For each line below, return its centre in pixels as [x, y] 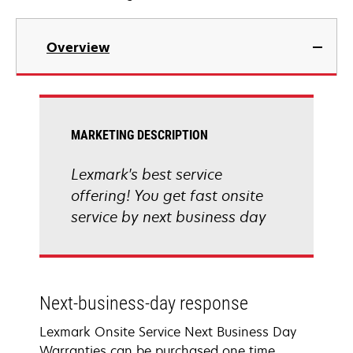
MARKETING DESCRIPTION [139, 135]
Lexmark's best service [147, 174]
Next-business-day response [144, 303]
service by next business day [169, 217]
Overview [78, 47]
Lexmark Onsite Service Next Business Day [168, 332]
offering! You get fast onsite [167, 195]
